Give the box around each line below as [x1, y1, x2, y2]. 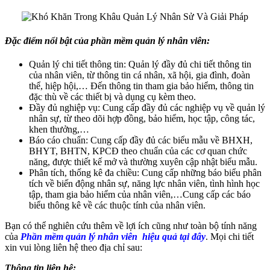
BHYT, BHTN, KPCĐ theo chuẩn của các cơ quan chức [29, 146, 247, 156]
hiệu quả [142, 231, 177, 242]
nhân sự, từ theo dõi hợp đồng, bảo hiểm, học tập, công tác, [29, 113, 255, 124]
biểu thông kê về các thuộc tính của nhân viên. [29, 200, 206, 210]
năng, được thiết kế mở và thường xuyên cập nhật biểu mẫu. [29, 157, 257, 167]
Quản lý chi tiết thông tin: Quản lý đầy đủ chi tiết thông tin [29, 59, 251, 69]
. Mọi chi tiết [206, 231, 254, 242]
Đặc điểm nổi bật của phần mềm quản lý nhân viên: [5, 35, 210, 46]
